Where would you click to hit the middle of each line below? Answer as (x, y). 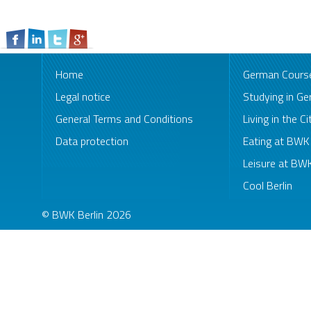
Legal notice (83, 96)
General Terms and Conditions (124, 118)
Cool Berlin (268, 185)
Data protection (92, 141)
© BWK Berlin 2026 (86, 214)
